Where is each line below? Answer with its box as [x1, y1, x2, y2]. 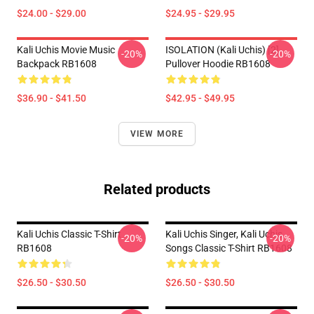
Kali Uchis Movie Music [17, 44, 115, 55]
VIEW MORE [130, 129, 184, 139]
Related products [104, 181, 210, 198]
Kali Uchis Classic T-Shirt [17, 228, 121, 240]
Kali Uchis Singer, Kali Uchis [165, 228, 282, 240]
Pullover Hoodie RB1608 [165, 58, 271, 69]
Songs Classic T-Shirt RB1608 [165, 243, 292, 254]
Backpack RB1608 [17, 58, 97, 69]
